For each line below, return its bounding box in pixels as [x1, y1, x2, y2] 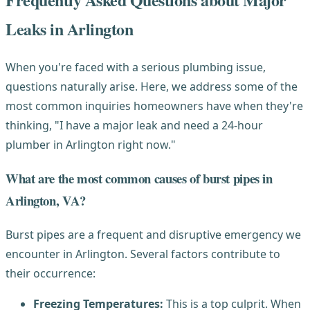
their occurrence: [6, 265, 95, 281]
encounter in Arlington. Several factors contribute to [6, 246, 280, 262]
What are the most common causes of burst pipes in [6, 168, 273, 188]
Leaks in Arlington [6, 17, 134, 42]
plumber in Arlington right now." [6, 137, 176, 153]
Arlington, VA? [6, 190, 86, 210]
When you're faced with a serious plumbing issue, [6, 60, 266, 75]
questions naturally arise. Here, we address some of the [6, 79, 298, 95]
